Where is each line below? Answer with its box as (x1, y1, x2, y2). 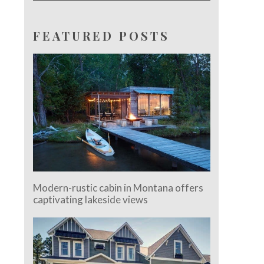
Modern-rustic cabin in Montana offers (33, 181, 204, 194)
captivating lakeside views (33, 193, 148, 206)
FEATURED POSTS (33, 28, 170, 44)
